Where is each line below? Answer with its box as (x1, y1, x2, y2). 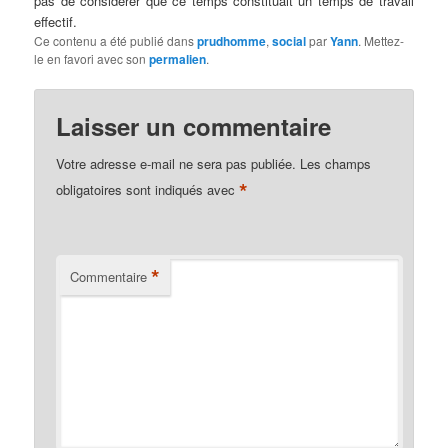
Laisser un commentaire (56, 108, 332, 143)
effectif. (34, 11, 78, 31)
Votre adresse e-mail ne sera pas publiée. (56, 153, 297, 173)
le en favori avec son (34, 49, 150, 67)
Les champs (300, 153, 372, 173)
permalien (149, 49, 207, 68)
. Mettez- (358, 31, 405, 49)
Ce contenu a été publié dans (34, 31, 198, 49)
